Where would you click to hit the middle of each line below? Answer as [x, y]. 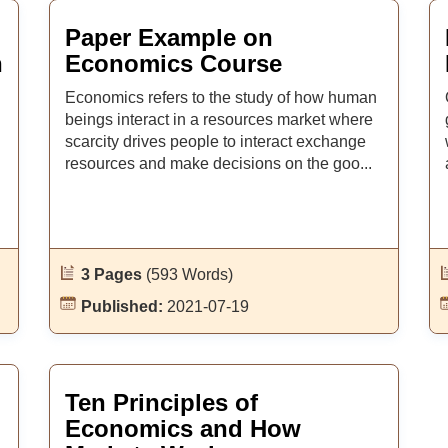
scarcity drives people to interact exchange [215, 141]
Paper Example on [168, 37]
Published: [123, 306]
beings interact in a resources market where [218, 119]
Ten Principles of [161, 402]
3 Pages [113, 274]
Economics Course [173, 63]
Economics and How [182, 428]
